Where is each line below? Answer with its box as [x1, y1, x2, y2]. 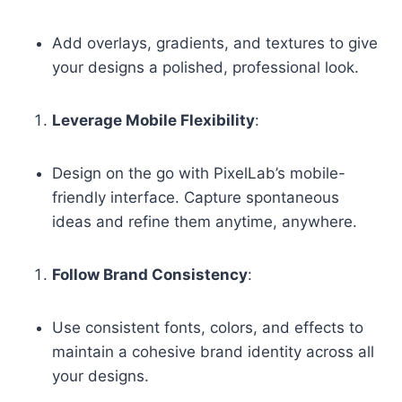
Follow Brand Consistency [52, 265, 248, 284]
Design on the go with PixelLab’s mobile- [52, 163, 345, 182]
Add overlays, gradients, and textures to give [52, 33, 378, 52]
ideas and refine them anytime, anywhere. [52, 212, 357, 231]
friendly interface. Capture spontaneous [52, 188, 339, 206]
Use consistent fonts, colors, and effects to [52, 318, 363, 336]
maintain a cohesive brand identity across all [52, 342, 374, 361]
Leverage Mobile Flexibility [52, 110, 255, 129]
